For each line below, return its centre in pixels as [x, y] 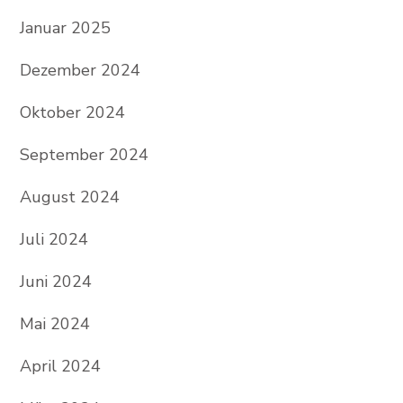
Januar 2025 [65, 27]
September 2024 [84, 154]
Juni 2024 [55, 281]
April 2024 [60, 366]
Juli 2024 [54, 239]
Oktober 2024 [72, 112]
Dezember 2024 [80, 70]
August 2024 [69, 197]
